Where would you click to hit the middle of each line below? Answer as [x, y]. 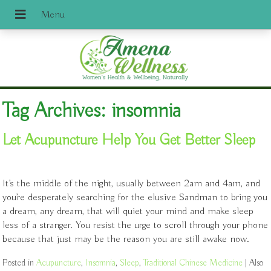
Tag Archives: [57, 111]
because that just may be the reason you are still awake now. [127, 239]
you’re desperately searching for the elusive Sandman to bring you [135, 197]
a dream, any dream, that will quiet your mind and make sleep [128, 211]
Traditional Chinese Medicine [193, 263]
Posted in [20, 263]
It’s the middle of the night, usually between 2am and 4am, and [132, 183]
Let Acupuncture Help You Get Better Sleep [129, 141]
